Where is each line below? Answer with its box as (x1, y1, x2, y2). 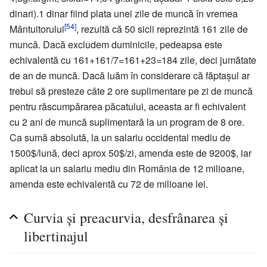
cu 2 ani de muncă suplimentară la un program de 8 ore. (10, 114, 244, 129)
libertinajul (24, 226, 88, 246)
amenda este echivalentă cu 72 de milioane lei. (10, 176, 208, 191)
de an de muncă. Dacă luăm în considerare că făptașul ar (10, 68, 250, 82)
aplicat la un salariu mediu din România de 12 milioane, (10, 161, 244, 175)
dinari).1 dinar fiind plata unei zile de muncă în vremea (10, 6, 238, 20)
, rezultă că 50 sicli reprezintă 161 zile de (76, 21, 248, 36)
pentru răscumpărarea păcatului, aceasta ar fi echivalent (10, 99, 246, 113)
